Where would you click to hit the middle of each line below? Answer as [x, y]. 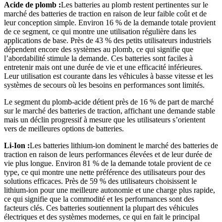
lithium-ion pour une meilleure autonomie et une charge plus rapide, [110, 190]
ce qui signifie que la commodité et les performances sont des [99, 199]
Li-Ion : [17, 146]
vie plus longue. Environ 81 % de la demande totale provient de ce [108, 164]
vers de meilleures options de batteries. [64, 129]
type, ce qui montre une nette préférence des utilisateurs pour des [105, 172]
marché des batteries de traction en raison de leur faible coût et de [105, 14]
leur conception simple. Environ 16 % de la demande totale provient [110, 23]
